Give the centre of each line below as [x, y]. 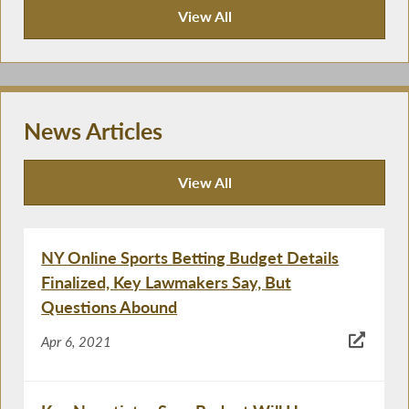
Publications [75, 38]
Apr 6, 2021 [77, 341]
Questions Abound [110, 307]
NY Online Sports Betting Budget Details [190, 258]
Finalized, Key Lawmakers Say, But [167, 283]
